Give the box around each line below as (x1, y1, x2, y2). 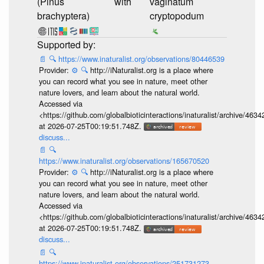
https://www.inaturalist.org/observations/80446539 (58, 52, 225, 64)
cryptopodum (150, 9, 204, 23)
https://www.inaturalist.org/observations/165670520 (38, 155, 209, 167)
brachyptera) (37, 9, 90, 23)
